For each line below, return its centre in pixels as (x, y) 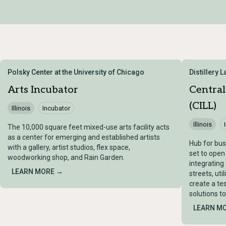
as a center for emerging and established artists (84, 137)
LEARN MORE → (37, 172)
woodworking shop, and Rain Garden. (66, 158)
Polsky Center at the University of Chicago (76, 72)
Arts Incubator (43, 90)
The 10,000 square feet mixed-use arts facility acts (89, 127)
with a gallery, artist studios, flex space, (69, 148)
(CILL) (203, 106)
